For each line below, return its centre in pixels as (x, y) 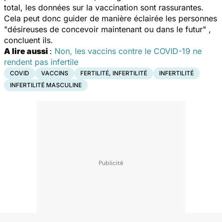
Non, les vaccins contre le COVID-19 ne (128, 51)
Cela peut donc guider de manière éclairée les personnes (111, 18)
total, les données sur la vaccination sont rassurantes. (104, 7)
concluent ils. (35, 40)
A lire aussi (27, 51)
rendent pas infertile (41, 62)
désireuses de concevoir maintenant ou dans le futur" (107, 29)
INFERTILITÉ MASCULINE (46, 85)
